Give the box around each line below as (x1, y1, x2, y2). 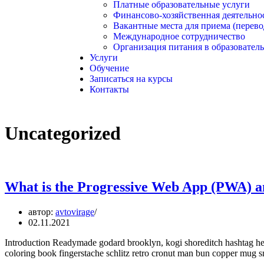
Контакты (90, 84, 129, 94)
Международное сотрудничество (113, 31, 245, 41)
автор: (28, 207, 55, 217)
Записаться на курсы (90, 73, 173, 84)
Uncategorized (5, 123, 121, 144)
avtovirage (55, 207, 94, 217)
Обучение (90, 62, 129, 73)
